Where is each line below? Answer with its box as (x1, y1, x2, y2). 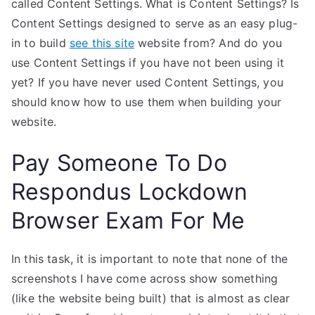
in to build (11, 36, 70, 50)
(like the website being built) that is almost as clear (11, 291, 290, 305)
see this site (69, 36, 135, 50)
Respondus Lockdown (11, 178, 247, 205)
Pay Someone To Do (11, 149, 227, 176)
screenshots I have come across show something (11, 271, 278, 285)
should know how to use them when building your (11, 95, 282, 109)
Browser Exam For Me (11, 207, 245, 234)
